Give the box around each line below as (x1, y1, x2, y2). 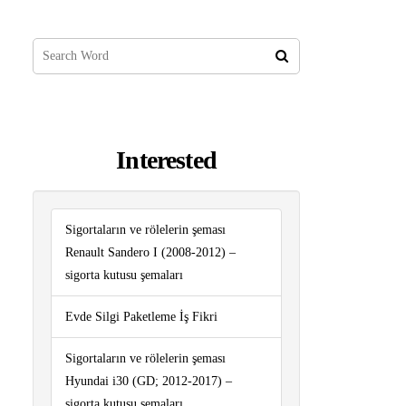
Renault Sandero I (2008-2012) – (65, 246, 237, 260)
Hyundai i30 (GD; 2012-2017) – (65, 374, 233, 389)
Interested (116, 145, 217, 174)
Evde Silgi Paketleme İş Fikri (65, 310, 218, 324)
